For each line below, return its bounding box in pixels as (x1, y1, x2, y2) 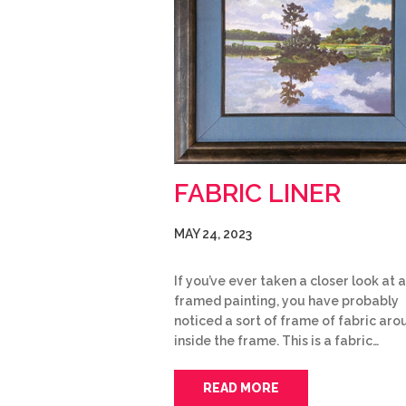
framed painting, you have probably (174, 293, 399, 308)
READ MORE (203, 380, 279, 395)
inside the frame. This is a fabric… (174, 333, 379, 348)
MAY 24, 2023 (174, 226, 252, 241)
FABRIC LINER (174, 178, 341, 208)
